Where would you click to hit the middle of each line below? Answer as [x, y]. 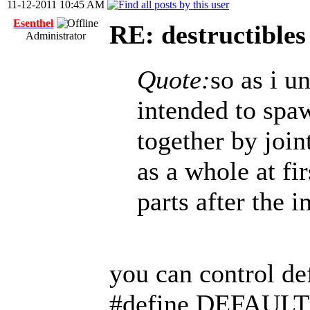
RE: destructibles [208, 35]
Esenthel [34, 23]
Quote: [174, 80]
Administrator [56, 36]
